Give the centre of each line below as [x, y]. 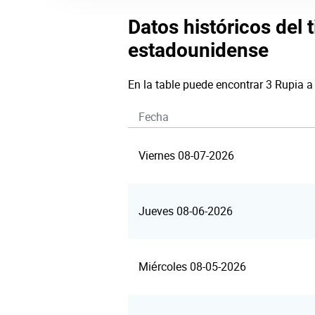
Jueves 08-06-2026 [186, 211]
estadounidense [198, 50]
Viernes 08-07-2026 [186, 155]
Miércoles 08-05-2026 [192, 266]
